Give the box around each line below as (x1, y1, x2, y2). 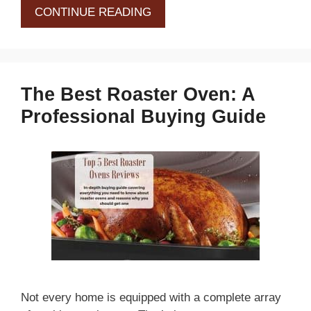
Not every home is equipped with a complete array (21, 291, 281, 305)
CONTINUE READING (35, 6, 151, 19)
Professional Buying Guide (21, 106, 266, 128)
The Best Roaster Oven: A (21, 84, 255, 106)
